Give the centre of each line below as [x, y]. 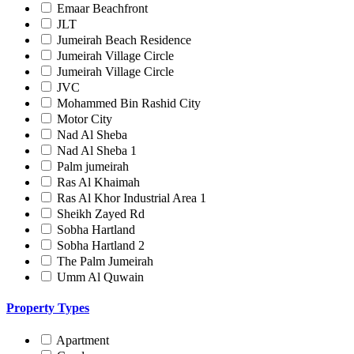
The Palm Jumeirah [105, 261]
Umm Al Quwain [100, 277]
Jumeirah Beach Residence [124, 40]
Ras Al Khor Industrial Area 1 [132, 198]
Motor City [85, 119]
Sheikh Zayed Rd [101, 213]
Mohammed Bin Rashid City [129, 103]
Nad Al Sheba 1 [97, 150]
